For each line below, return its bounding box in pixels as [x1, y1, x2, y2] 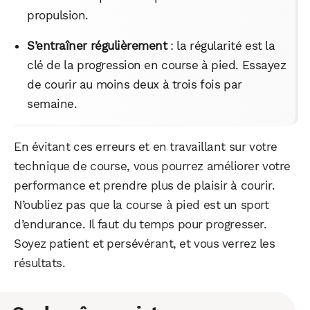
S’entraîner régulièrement [27, 39, 167, 53]
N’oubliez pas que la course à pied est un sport [14, 198, 269, 212]
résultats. [14, 256, 66, 271]
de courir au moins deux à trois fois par [27, 77, 242, 92]
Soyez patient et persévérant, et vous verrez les [14, 237, 275, 251]
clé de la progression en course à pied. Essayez [27, 58, 286, 73]
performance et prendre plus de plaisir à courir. [14, 179, 275, 193]
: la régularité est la [167, 39, 275, 53]
